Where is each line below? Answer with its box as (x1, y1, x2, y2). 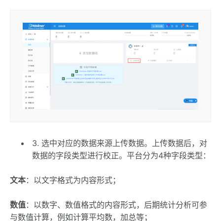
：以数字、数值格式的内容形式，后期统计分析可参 (26, 199, 207, 210)
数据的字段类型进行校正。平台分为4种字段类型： (32, 150, 211, 160)
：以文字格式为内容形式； (26, 175, 120, 185)
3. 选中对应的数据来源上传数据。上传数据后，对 (32, 138, 207, 148)
